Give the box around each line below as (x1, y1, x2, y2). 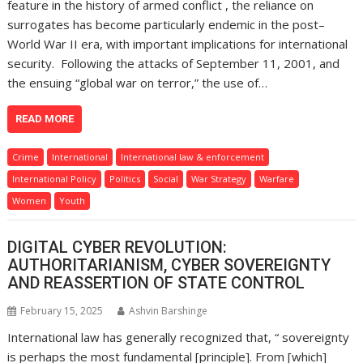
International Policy (12, 172, 97, 185)
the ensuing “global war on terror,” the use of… (7, 74, 268, 91)
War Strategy (191, 172, 247, 185)
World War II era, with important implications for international (7, 35, 348, 52)
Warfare (259, 172, 295, 185)
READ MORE (15, 112, 75, 125)
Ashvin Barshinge (129, 304, 208, 318)
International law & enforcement (121, 150, 265, 163)
